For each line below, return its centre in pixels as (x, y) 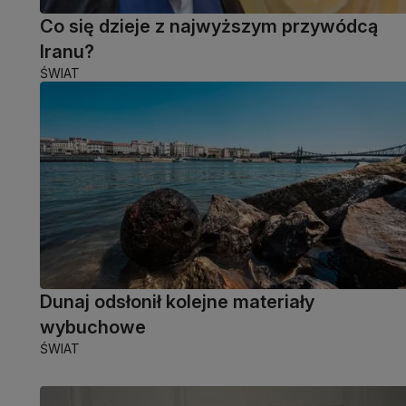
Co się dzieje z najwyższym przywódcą (209, 26)
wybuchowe (93, 327)
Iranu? (67, 51)
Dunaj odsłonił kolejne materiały (177, 301)
